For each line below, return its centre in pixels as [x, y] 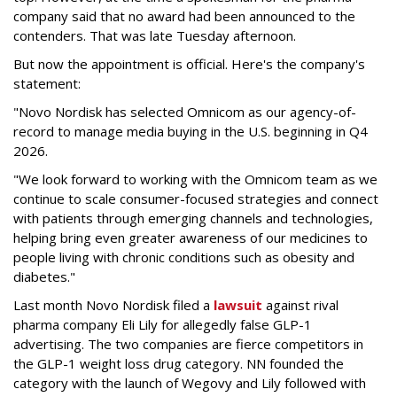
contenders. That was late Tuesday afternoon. [156, 35]
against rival [300, 304]
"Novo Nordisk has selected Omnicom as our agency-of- [185, 111]
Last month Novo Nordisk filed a [113, 304]
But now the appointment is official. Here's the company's [189, 63]
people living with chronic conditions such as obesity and [184, 257]
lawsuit [238, 304]
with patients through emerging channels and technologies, [193, 218]
